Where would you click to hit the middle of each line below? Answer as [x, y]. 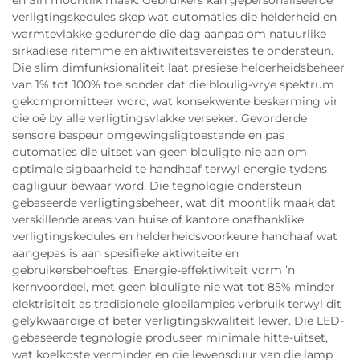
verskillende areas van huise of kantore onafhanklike [158, 219]
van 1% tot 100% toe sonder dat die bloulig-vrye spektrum [173, 84]
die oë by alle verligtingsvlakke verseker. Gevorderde [160, 118]
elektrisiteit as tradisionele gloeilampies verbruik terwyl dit [177, 304]
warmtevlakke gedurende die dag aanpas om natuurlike [169, 34]
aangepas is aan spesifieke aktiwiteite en [125, 253]
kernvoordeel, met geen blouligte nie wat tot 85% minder [174, 287]
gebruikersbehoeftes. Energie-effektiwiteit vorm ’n [153, 270]
